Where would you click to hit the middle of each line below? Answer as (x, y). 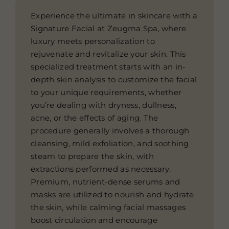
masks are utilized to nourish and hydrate (112, 194)
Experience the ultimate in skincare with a (114, 15)
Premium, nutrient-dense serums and (105, 181)
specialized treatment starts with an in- (108, 66)
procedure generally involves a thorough (110, 130)
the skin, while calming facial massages (108, 207)
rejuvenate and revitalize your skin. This (108, 54)
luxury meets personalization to (93, 41)
